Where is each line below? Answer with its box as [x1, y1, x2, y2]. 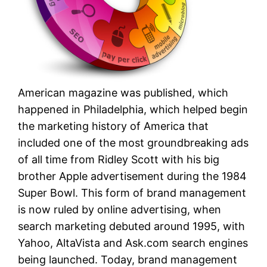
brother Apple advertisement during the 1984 [18, 169, 247, 182]
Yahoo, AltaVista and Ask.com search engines [18, 236, 249, 249]
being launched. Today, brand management [18, 253, 238, 266]
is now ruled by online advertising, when [18, 203, 222, 216]
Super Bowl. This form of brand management [18, 186, 247, 199]
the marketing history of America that [18, 119, 209, 132]
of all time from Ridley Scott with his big [18, 153, 220, 166]
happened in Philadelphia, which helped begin [18, 103, 249, 116]
